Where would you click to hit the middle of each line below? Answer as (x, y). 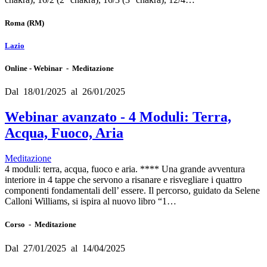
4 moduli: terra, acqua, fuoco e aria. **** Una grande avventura (125, 169)
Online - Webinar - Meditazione (59, 69)
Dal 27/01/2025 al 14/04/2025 (65, 248)
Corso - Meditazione (41, 225)
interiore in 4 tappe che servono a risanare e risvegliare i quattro (123, 180)
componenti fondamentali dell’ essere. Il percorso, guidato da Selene (132, 191)
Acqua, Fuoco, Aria (64, 133)
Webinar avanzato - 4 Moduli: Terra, (118, 117)
